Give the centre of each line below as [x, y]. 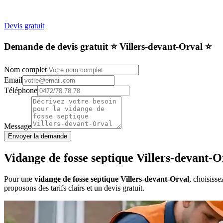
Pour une [19, 179]
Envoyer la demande [38, 136]
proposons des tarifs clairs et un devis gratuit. [74, 188]
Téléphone [21, 91]
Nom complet [25, 70]
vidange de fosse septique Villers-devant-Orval [112, 179]
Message [18, 126]
